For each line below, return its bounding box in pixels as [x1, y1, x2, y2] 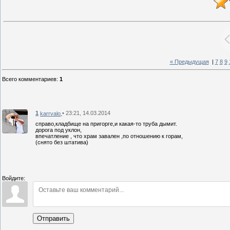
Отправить [37, 214, 70, 222]
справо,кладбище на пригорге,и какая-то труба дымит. [35, 120, 177, 127]
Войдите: [2, 175, 25, 181]
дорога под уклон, [35, 126, 82, 133]
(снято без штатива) [35, 139, 88, 145]
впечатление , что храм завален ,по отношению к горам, [35, 132, 183, 139]
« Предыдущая [169, 59, 209, 65]
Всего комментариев [2, 75, 56, 82]
